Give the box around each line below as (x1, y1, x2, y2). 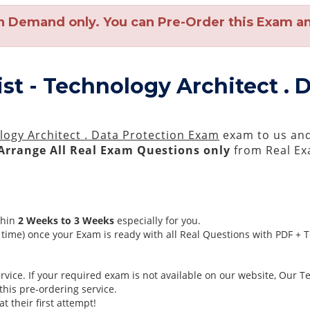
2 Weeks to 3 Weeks (18, 214, 115, 227)
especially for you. (114, 214, 201, 227)
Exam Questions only (100, 143, 231, 158)
